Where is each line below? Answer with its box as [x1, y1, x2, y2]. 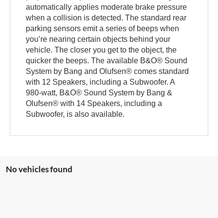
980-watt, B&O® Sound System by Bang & [26, 88, 173, 97]
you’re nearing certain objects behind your [26, 35, 171, 43]
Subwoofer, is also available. [26, 109, 125, 118]
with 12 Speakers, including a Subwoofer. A [26, 77, 175, 86]
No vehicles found [6, 163, 73, 174]
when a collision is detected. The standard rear [26, 13, 187, 22]
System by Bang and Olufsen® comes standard [26, 67, 189, 75]
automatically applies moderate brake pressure [26, 2, 187, 11]
